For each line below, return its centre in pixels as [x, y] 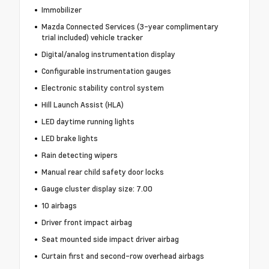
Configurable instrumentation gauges [106, 71]
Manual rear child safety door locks [102, 172]
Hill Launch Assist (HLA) [82, 105]
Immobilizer [61, 10]
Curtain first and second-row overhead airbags [122, 256]
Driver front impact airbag [86, 222]
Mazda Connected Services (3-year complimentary [130, 27]
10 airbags [59, 206]
